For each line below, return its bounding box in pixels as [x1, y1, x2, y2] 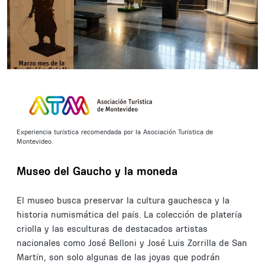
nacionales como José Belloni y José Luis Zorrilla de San [17, 237, 247, 249]
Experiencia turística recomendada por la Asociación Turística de [17, 127, 213, 136]
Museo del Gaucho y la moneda [17, 164, 177, 179]
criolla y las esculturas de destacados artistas [17, 223, 208, 235]
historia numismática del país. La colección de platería [17, 209, 242, 221]
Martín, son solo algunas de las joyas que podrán [17, 251, 220, 263]
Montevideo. [17, 137, 55, 146]
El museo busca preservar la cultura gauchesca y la [17, 195, 230, 206]
